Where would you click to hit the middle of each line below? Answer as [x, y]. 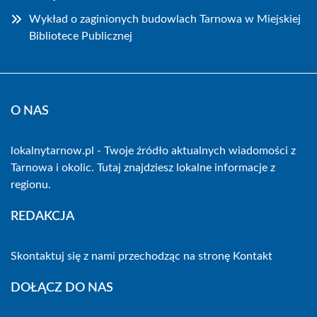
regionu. [31, 185]
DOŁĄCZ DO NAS [62, 288]
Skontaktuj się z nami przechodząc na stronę [122, 256]
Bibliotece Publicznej [81, 36]
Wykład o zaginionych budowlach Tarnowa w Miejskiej [165, 19]
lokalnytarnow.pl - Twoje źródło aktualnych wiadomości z [153, 151]
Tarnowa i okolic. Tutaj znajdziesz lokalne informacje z [143, 168]
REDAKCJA [42, 217]
